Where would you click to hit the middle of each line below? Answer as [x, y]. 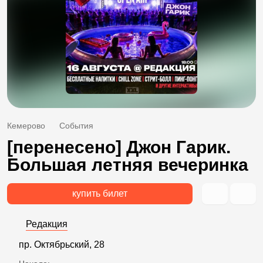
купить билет [100, 193]
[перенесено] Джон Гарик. [119, 147]
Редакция [47, 224]
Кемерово [26, 125]
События [76, 125]
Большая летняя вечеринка [128, 164]
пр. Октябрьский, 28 [62, 244]
